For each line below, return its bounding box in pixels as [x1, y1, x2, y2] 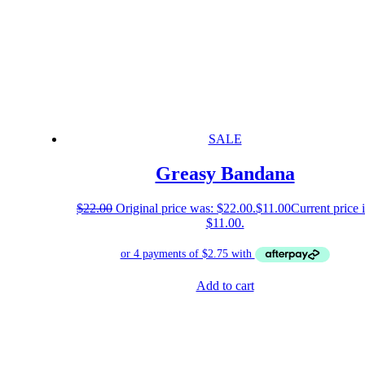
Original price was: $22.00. [116, 200, 256, 215]
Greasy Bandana [155, 162, 295, 184]
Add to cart [196, 279, 254, 293]
